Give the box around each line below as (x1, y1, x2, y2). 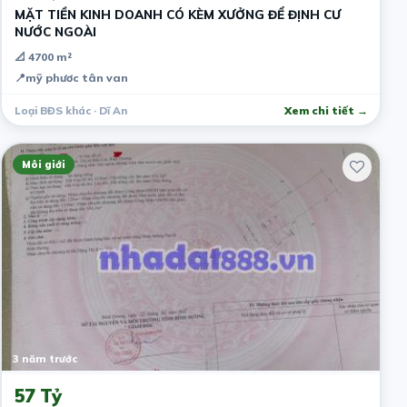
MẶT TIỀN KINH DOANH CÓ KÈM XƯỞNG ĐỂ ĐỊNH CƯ (14, 5, 188, 22)
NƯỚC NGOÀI (14, 23, 96, 39)
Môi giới (21, 157, 65, 171)
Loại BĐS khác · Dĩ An (14, 103, 127, 117)
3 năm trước (12, 352, 77, 365)
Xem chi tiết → (283, 103, 368, 117)
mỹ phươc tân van (25, 70, 128, 84)
